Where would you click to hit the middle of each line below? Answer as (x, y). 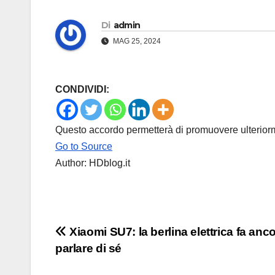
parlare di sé (89, 249)
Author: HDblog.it (93, 163)
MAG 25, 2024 (136, 41)
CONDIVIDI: (82, 90)
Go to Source (84, 147)
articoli (86, 261)
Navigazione (112, 236)
